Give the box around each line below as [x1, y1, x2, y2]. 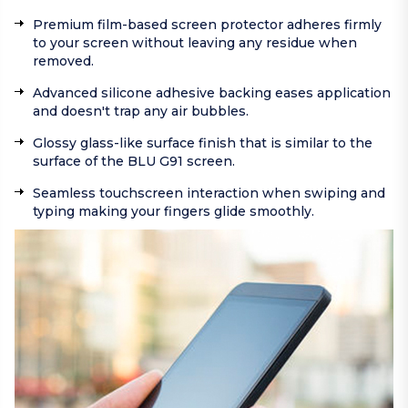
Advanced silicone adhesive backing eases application [33, 85, 391, 102]
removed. [33, 53, 94, 70]
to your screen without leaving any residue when [33, 35, 357, 52]
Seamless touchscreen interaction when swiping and [33, 185, 385, 202]
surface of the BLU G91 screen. [33, 153, 235, 170]
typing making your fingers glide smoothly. [33, 203, 314, 220]
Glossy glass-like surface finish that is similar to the [33, 135, 372, 152]
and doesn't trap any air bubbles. [33, 103, 249, 120]
